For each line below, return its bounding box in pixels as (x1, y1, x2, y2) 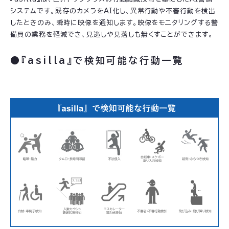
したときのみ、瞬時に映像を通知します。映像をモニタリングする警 (10, 19, 219, 26)
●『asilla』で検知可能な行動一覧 (10, 56, 184, 65)
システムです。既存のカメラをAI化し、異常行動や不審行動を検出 (10, 8, 216, 14)
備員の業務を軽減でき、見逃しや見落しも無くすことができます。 (10, 31, 214, 38)
